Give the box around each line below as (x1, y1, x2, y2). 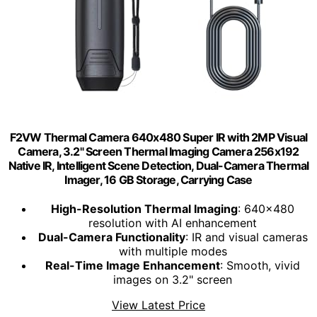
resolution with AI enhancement (88, 216, 257, 231)
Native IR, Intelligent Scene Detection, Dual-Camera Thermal (8, 158, 309, 173)
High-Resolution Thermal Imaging (51, 202, 238, 217)
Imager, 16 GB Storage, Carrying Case (64, 172, 253, 187)
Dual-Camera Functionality (38, 230, 185, 245)
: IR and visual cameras (185, 230, 308, 245)
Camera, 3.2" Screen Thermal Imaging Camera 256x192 (18, 144, 299, 158)
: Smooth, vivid (220, 258, 300, 273)
